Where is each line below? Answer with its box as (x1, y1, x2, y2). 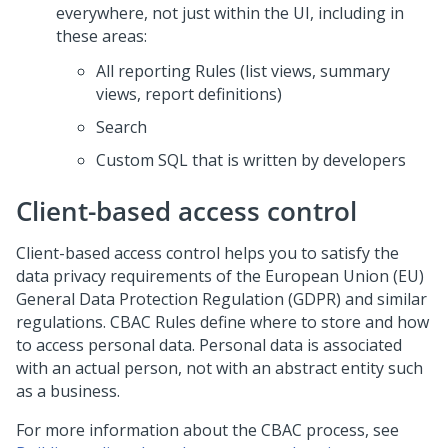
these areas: (56, 25, 147, 47)
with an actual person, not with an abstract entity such (16, 357, 423, 379)
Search (96, 116, 147, 138)
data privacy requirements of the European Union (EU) (16, 265, 424, 287)
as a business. (16, 380, 120, 402)
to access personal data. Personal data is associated (16, 334, 402, 356)
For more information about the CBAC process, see (16, 419, 399, 441)
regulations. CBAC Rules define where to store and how (16, 311, 429, 333)
